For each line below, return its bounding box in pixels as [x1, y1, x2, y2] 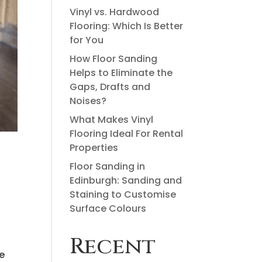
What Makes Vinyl [70, 113, 154, 126]
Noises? [70, 94, 109, 108]
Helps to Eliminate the [70, 66, 173, 80]
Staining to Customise [70, 188, 177, 201]
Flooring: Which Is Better [70, 19, 184, 33]
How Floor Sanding [70, 52, 158, 65]
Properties [70, 141, 119, 154]
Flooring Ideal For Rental [70, 127, 184, 140]
